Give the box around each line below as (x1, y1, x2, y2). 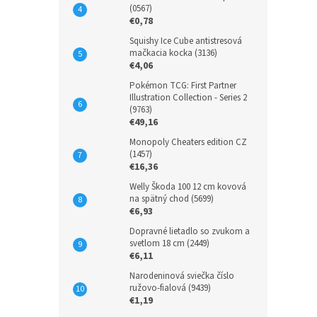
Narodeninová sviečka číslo (129, 270, 234, 282)
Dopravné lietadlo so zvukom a (129, 225, 250, 238)
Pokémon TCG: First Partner (129, 79, 236, 92)
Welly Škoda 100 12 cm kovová (129, 180, 246, 193)
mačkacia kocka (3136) (129, 47, 217, 59)
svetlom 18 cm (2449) (129, 237, 209, 250)
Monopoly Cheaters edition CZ (129, 136, 247, 149)
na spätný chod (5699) (129, 192, 214, 205)
